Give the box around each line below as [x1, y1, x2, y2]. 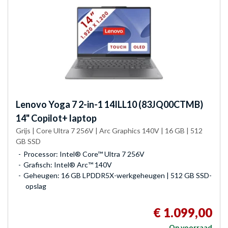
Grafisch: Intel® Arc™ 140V [23, 160, 112, 169]
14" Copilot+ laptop [16, 112, 97, 124]
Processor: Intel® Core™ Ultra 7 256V [23, 149, 145, 158]
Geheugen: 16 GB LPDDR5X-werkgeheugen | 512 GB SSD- [23, 170, 212, 180]
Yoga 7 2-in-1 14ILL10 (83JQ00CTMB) [47, 98, 203, 110]
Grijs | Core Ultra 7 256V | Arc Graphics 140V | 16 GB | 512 [16, 126, 203, 135]
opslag [25, 181, 46, 190]
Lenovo [16, 98, 47, 110]
